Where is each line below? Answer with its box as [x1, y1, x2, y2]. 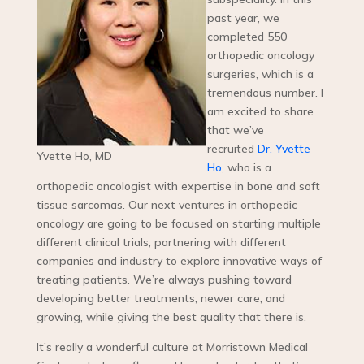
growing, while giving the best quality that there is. [36, 310, 306, 325]
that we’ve [206, 123, 264, 138]
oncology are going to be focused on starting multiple [36, 216, 321, 232]
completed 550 [206, 29, 287, 45]
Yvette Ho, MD [36, 149, 112, 164]
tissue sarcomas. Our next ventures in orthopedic [36, 197, 297, 213]
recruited [206, 141, 258, 157]
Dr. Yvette [257, 141, 310, 157]
